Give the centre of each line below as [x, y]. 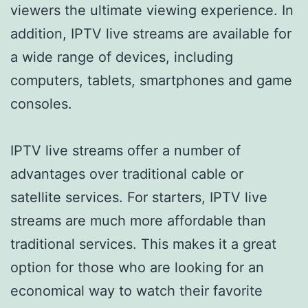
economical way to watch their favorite [136, 290]
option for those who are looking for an [137, 267]
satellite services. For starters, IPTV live [139, 197]
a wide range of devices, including [122, 57]
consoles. [41, 103]
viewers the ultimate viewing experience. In [152, 10]
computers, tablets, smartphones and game [151, 80]
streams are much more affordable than [138, 220]
